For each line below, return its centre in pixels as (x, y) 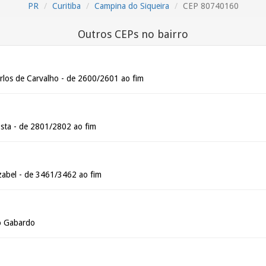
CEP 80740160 (210, 6)
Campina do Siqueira (132, 6)
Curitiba (66, 6)
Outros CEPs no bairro (133, 34)
